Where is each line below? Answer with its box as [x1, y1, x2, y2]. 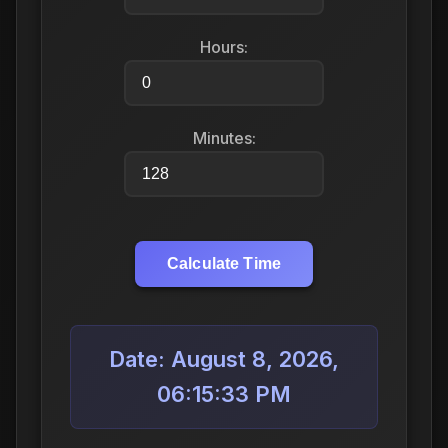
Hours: [200, 37, 248, 58]
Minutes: [192, 128, 256, 149]
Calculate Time [166, 255, 282, 273]
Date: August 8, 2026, [109, 346, 339, 373]
